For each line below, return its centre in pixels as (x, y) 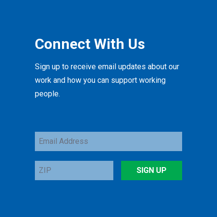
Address (50, 149)
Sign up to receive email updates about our (107, 67)
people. (47, 94)
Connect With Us (90, 44)
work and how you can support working (100, 80)
